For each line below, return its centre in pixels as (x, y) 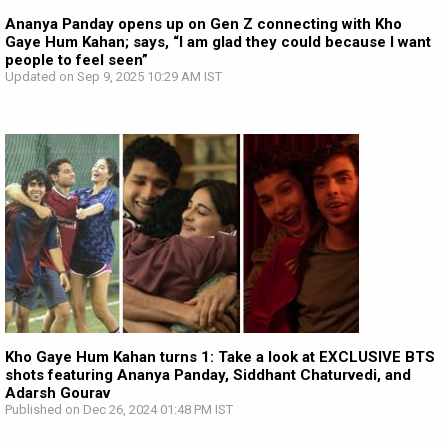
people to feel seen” (76, 60)
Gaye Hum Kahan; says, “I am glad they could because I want (218, 42)
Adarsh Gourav (57, 393)
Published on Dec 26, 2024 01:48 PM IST (119, 409)
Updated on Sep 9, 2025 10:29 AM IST (113, 76)
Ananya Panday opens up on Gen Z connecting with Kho (203, 24)
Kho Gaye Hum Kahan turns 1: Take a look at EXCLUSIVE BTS (220, 357)
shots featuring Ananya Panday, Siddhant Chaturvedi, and (208, 375)
